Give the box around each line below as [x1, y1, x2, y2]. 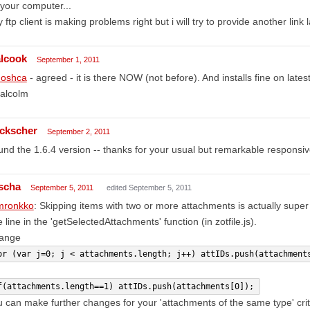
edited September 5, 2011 [106, 183, 192, 192]
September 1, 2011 [36, 55, 100, 64]
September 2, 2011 [46, 127, 110, 136]
